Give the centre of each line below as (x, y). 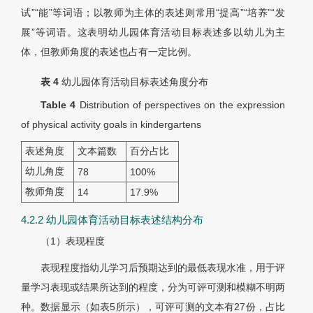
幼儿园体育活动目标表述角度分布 (135, 82)
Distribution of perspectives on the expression (182, 105)
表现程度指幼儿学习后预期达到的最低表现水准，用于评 (163, 268)
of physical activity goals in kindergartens (111, 125)
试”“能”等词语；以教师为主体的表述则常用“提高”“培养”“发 (153, 13)
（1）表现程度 (73, 241)
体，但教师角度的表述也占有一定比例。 (109, 52)
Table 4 (60, 105)
